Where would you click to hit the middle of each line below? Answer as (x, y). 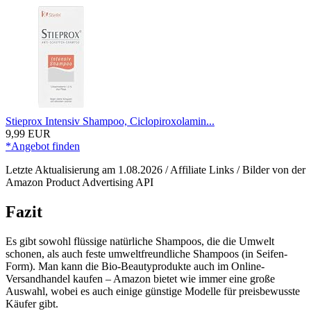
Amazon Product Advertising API (79, 182)
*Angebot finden (43, 146)
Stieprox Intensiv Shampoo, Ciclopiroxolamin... (110, 121)
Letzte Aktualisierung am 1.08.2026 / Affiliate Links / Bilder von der (155, 169)
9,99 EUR (28, 133)
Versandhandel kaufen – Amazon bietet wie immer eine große (140, 278)
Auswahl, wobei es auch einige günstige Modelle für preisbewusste (153, 291)
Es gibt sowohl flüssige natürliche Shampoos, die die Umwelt (140, 241)
